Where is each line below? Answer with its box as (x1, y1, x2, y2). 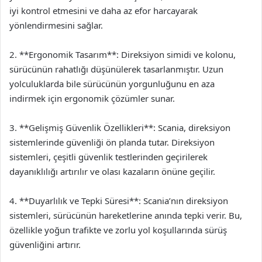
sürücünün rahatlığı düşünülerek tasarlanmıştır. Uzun (9, 63, 223, 75)
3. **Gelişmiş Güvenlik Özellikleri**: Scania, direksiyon (9, 121, 230, 133)
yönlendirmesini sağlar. (9, 19, 103, 31)
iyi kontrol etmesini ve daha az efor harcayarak (9, 4, 198, 16)
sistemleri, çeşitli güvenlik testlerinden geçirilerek (9, 150, 208, 163)
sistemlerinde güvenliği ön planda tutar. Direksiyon (9, 136, 215, 148)
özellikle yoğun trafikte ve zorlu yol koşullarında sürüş (9, 223, 227, 236)
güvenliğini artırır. (9, 238, 81, 250)
